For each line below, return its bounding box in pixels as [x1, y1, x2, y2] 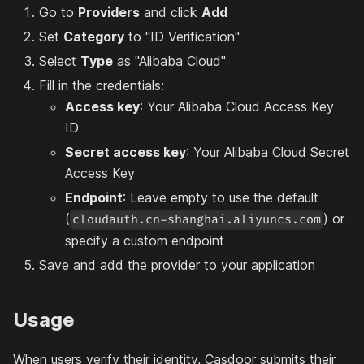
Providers [78, 4, 140, 21]
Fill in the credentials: [39, 77, 164, 94]
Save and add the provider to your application [39, 256, 315, 273]
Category [63, 28, 124, 45]
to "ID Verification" [124, 28, 240, 45]
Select [39, 53, 80, 70]
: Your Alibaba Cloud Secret [186, 144, 349, 161]
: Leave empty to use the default [123, 189, 318, 206]
